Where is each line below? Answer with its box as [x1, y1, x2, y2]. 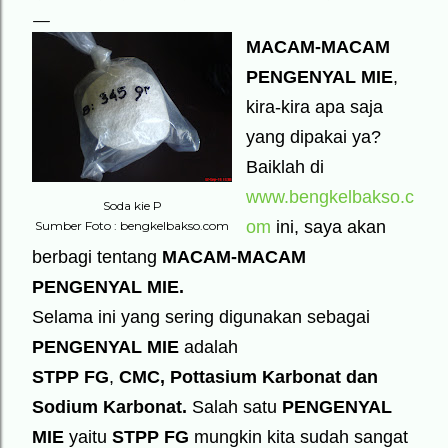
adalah [179, 337, 238, 357]
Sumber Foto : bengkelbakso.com [35, 218, 229, 233]
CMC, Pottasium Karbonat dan [119, 367, 378, 387]
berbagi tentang [32, 247, 162, 267]
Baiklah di [246, 157, 324, 177]
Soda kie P [102, 198, 162, 213]
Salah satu [187, 397, 282, 417]
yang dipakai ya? [246, 127, 381, 147]
